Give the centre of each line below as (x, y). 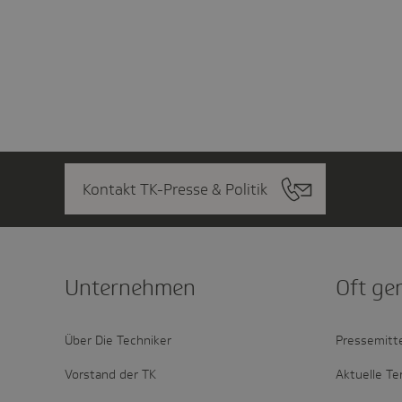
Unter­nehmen (130, 288)
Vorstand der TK (110, 375)
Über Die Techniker (118, 341)
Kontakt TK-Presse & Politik (175, 190)
